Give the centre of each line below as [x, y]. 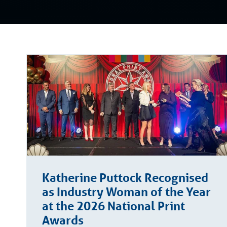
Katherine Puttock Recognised [125, 178]
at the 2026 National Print [113, 206]
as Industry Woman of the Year [126, 192]
